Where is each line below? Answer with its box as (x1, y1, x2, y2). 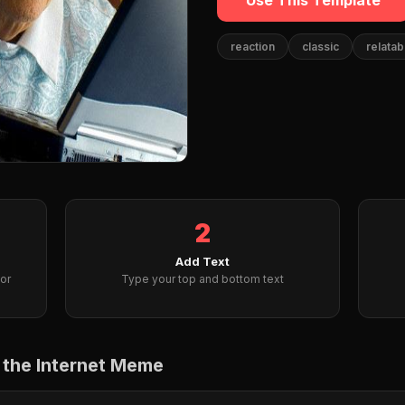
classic (302, 40, 339, 53)
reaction (231, 40, 275, 53)
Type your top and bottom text (121, 272, 284, 286)
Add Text (175, 254, 230, 268)
